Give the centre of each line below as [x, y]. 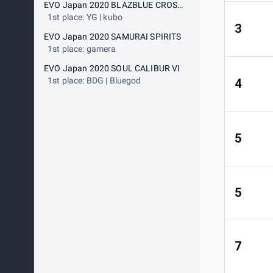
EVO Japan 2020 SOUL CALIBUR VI [112, 68]
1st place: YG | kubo [85, 17]
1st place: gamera [82, 49]
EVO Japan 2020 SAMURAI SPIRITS [113, 37]
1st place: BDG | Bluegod [94, 80]
